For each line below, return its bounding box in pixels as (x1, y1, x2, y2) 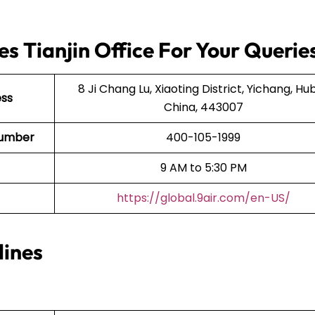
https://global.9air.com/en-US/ (116, 189, 290, 206)
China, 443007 (163, 98, 243, 115)
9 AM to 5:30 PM (160, 159, 247, 176)
